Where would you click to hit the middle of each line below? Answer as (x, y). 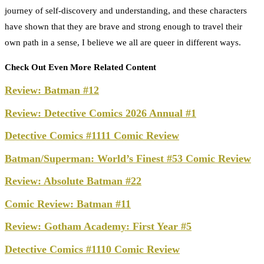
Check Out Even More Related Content (80, 67)
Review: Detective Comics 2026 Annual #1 (100, 113)
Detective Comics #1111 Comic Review (92, 136)
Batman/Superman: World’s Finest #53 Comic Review (128, 158)
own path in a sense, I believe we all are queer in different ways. (123, 43)
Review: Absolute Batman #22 (73, 181)
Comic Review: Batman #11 (68, 204)
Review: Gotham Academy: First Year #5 (98, 227)
